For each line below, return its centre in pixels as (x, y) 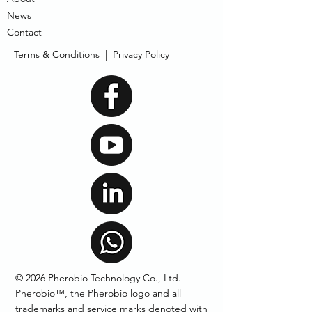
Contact (24, 32)
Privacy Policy (141, 54)
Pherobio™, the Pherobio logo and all (98, 293)
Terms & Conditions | (63, 54)
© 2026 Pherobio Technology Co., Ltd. (98, 278)
